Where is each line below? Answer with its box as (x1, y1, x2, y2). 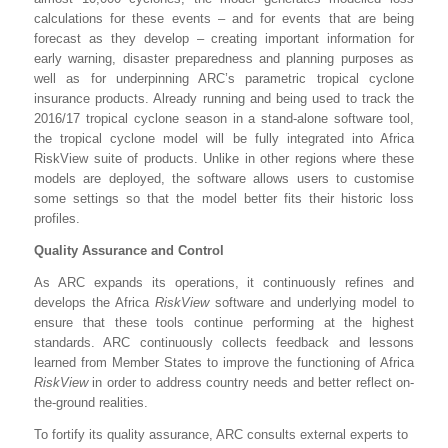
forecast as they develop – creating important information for (34, 30, 414, 46)
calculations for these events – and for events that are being (34, 10, 414, 26)
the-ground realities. (34, 394, 148, 410)
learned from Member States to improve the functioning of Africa (34, 354, 414, 370)
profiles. (34, 210, 80, 226)
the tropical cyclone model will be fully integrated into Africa (34, 130, 414, 146)
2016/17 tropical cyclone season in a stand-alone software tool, (34, 110, 414, 126)
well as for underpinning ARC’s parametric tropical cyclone (34, 70, 414, 86)
